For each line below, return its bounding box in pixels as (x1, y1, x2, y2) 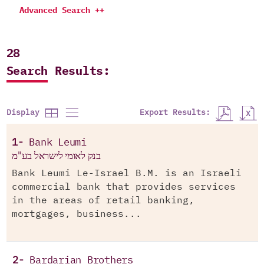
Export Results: (139, 108, 215, 117)
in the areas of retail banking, (12, 196, 194, 205)
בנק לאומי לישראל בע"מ (12, 148, 101, 163)
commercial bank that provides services (12, 183, 236, 192)
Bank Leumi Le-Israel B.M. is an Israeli (12, 169, 242, 178)
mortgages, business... (12, 210, 141, 219)
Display (6, 109, 44, 117)
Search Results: (6, 65, 110, 77)
